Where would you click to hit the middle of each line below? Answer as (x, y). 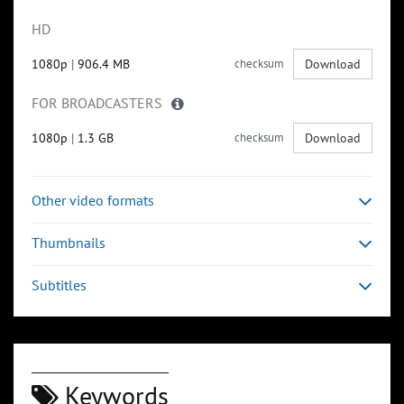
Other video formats (93, 201)
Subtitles (59, 285)
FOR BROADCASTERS (97, 103)
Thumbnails (69, 243)
